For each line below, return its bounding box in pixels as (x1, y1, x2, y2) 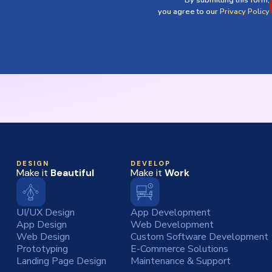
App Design (16, 217, 67, 231)
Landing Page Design (16, 254, 106, 268)
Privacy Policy (220, 6, 270, 18)
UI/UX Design (16, 205, 75, 219)
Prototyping (16, 242, 68, 256)
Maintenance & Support (131, 254, 231, 268)
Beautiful (50, 166, 94, 180)
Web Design (16, 229, 70, 243)
